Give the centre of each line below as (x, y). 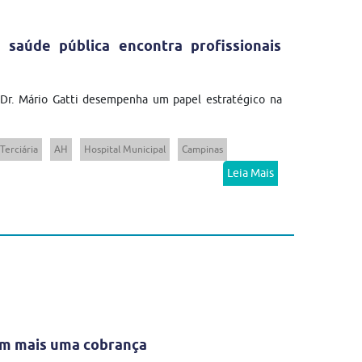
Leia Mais (250, 173)
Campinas (203, 149)
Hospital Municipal (125, 149)
